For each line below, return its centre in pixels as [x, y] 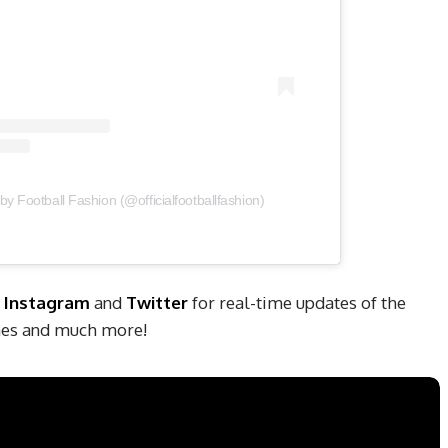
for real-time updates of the [297, 303]
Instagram [47, 303]
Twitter [157, 303]
